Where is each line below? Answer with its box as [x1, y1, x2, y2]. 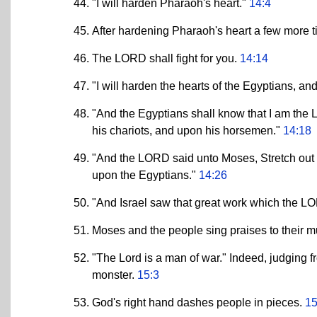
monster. [92, 268, 137, 281]
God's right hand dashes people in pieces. [92, 296, 305, 309]
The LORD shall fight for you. [92, 52, 240, 64]
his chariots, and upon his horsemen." [92, 124, 283, 137]
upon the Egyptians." [92, 168, 199, 181]
